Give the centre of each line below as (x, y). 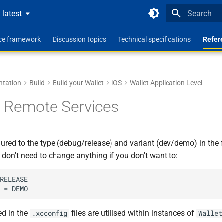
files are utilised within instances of (133, 213)
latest (12, 14)
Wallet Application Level (166, 83)
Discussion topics (79, 39)
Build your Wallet (78, 83)
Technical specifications (154, 39)
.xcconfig (50, 213)
